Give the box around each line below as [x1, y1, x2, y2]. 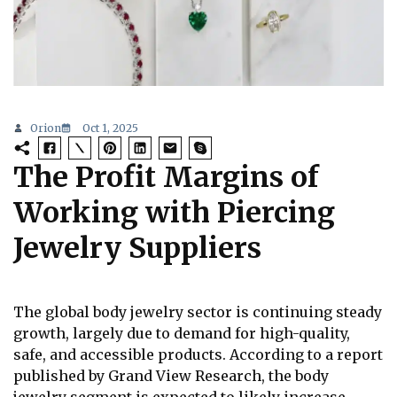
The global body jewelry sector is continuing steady [13, 303, 382, 322]
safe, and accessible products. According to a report [13, 346, 383, 364]
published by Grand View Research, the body [13, 367, 329, 385]
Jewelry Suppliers [13, 230, 261, 267]
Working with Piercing [13, 195, 335, 231]
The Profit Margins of [13, 160, 319, 196]
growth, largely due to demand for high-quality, [13, 324, 350, 343]
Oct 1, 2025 [82, 121, 138, 136]
